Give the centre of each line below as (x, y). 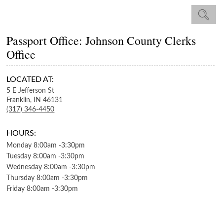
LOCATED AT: (30, 79)
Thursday (21, 178)
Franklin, (19, 100)
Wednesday (24, 167)
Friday (16, 189)
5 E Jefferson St (31, 91)
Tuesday (19, 156)
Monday (19, 146)
